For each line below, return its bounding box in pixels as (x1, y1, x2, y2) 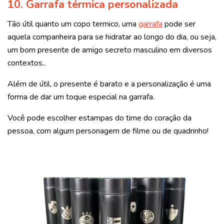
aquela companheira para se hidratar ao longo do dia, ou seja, (7, 31, 216, 43)
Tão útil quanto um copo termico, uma (7, 18, 138, 30)
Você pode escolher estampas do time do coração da (7, 112, 191, 124)
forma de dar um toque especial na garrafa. (7, 91, 154, 103)
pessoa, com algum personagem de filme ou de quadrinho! (7, 125, 208, 137)
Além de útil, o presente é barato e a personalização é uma (7, 78, 211, 90)
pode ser (162, 18, 195, 30)
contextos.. (7, 57, 45, 69)
